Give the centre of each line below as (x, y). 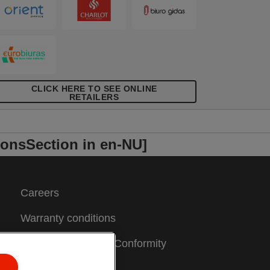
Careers (39, 193)
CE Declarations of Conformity (93, 243)
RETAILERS (94, 97)
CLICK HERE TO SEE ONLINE (94, 88)
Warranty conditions (68, 218)
